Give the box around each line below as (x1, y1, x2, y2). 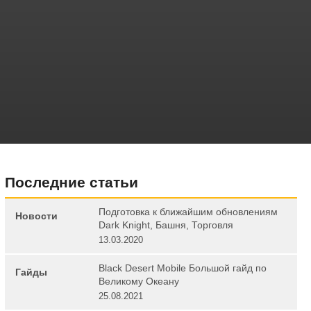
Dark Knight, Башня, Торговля (98, 219, 233, 231)
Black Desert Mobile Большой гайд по (98, 262, 267, 274)
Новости (15, 210, 58, 222)
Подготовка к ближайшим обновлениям (98, 206, 278, 218)
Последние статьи (4, 174, 138, 191)
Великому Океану (98, 276, 179, 287)
